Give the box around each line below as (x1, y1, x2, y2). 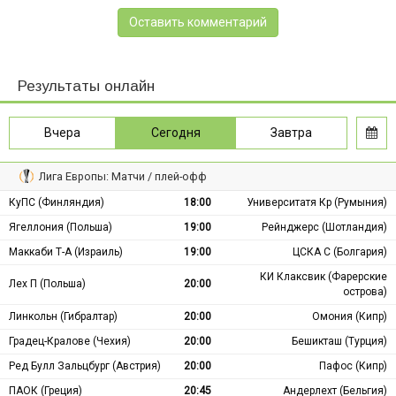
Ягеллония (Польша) (9, 221, 112, 234)
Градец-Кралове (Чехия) (9, 335, 131, 348)
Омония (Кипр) (312, 310, 387, 324)
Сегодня (150, 126, 201, 141)
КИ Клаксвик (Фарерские (260, 270, 387, 284)
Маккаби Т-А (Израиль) (9, 246, 123, 259)
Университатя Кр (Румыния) (247, 196, 387, 209)
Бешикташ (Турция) (292, 335, 387, 348)
